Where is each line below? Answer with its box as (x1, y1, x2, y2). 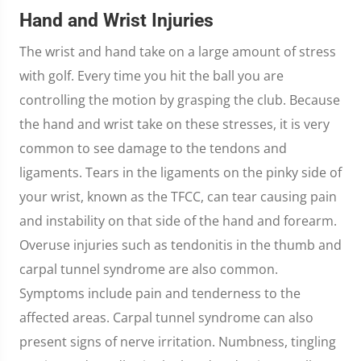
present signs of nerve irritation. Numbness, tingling (19, 333, 336, 351)
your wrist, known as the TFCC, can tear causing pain (19, 188, 337, 206)
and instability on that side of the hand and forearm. (19, 212, 337, 230)
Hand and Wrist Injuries (19, 9, 214, 32)
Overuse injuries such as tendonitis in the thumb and (19, 236, 342, 255)
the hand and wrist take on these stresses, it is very (19, 115, 330, 134)
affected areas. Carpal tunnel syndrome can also (19, 309, 313, 327)
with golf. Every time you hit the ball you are (19, 67, 284, 85)
